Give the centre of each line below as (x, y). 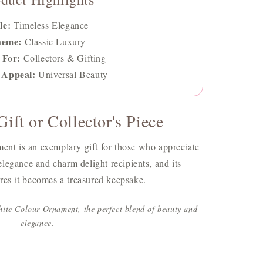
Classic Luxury (54, 41)
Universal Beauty (72, 74)
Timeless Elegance (50, 25)
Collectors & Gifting (63, 58)
